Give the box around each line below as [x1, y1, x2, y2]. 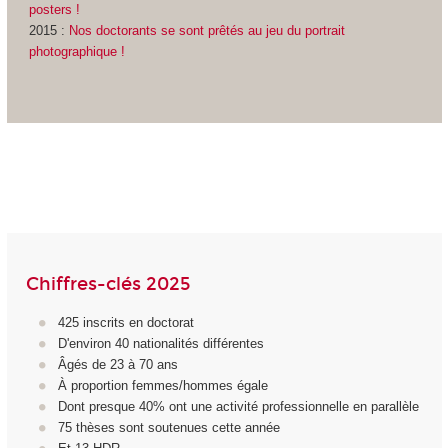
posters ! [28, 2, 80, 18]
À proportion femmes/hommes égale [58, 378, 268, 394]
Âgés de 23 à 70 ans [58, 357, 178, 373]
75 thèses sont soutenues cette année [58, 420, 280, 436]
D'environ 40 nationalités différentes [58, 336, 264, 352]
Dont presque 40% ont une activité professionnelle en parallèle [58, 399, 419, 415]
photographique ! [28, 44, 125, 60]
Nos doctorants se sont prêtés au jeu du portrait [68, 23, 345, 39]
